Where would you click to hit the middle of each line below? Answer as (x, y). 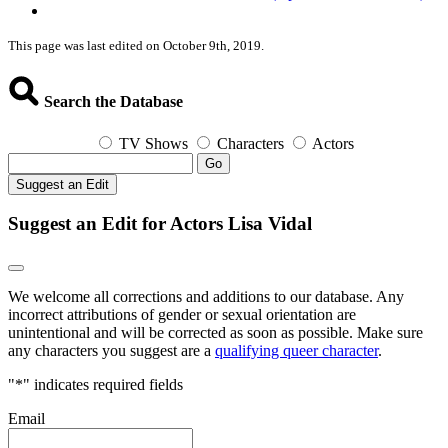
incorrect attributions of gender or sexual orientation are (182, 315)
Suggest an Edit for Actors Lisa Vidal (160, 224)
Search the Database (111, 102)
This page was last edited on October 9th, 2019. (136, 46)
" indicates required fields (103, 385)
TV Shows (153, 143)
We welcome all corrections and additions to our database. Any (206, 297)
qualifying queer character (296, 351)
